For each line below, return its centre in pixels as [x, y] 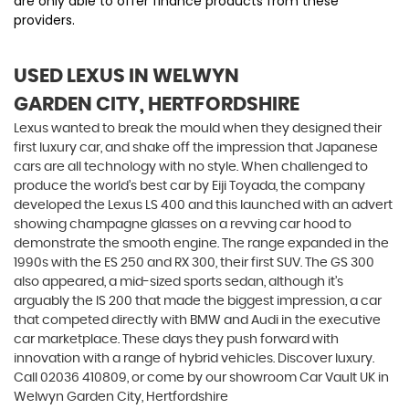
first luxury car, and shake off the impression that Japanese [196, 148]
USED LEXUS [69, 76]
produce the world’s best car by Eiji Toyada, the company [189, 186]
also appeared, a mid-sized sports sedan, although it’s [178, 282]
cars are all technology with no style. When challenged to [191, 167]
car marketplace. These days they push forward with [176, 340]
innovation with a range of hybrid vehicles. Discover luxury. [194, 359]
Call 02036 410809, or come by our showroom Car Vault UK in [201, 378]
